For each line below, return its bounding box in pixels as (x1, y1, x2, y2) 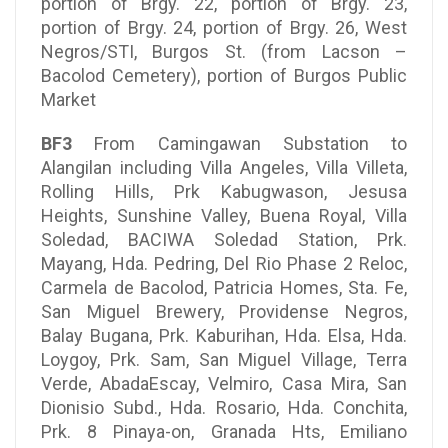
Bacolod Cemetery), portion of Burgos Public (41, 64, 407, 86)
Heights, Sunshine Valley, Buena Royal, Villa (41, 204, 407, 226)
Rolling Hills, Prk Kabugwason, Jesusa (41, 180, 407, 202)
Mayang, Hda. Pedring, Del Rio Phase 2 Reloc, (41, 252, 407, 274)
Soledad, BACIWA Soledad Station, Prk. (41, 228, 407, 250)
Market (41, 88, 96, 110)
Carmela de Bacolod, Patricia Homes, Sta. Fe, (41, 276, 407, 298)
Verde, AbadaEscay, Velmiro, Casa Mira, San (41, 372, 407, 394)
